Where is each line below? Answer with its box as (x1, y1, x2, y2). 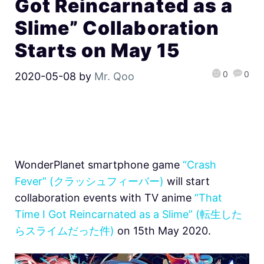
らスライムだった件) (15, 225, 114, 237)
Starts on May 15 (15, 38, 180, 62)
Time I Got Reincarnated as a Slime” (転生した (15, 208, 242, 221)
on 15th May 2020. (114, 225, 211, 237)
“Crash (183, 159, 216, 171)
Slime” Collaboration (15, 16, 219, 39)
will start (164, 175, 210, 188)
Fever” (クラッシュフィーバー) (15, 175, 164, 188)
